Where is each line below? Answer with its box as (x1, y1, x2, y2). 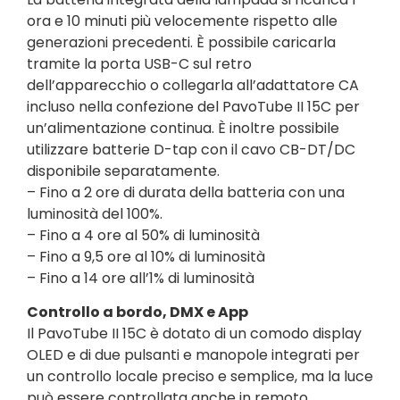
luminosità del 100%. (27, 203, 162, 224)
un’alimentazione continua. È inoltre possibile (27, 117, 339, 138)
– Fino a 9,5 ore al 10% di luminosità (27, 246, 265, 267)
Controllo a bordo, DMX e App (27, 302, 248, 323)
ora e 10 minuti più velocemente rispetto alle (27, 10, 337, 31)
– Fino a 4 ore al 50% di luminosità (27, 224, 260, 246)
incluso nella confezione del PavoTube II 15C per (27, 96, 360, 117)
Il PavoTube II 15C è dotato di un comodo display (27, 323, 362, 345)
